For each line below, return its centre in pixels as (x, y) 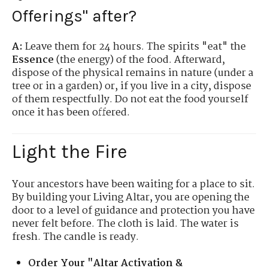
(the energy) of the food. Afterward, (139, 60)
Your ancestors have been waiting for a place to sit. (133, 184)
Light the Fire (70, 151)
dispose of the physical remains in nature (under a (133, 74)
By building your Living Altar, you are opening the (131, 197)
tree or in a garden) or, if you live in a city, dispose (132, 87)
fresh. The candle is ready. (75, 237)
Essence (33, 60)
